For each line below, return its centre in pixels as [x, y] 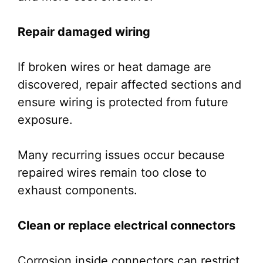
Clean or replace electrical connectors [127, 225]
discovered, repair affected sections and [129, 85]
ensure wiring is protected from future [123, 102]
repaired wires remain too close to [112, 173]
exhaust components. [77, 190]
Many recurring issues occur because [121, 155]
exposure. [45, 120]
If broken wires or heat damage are [114, 67]
